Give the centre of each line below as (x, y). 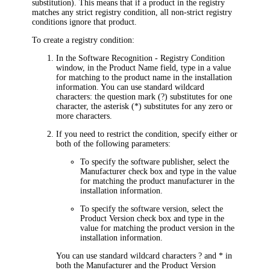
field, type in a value (195, 67)
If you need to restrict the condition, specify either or (147, 134)
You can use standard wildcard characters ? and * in (144, 256)
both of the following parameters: (114, 143)
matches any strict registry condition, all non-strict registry (132, 12)
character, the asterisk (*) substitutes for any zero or (145, 106)
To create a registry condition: (83, 40)
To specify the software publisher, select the (155, 162)
